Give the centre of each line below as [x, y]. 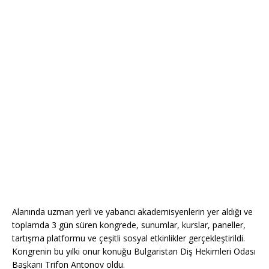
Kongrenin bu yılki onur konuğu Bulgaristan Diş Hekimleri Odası [134, 252]
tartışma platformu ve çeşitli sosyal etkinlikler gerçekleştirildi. [128, 238]
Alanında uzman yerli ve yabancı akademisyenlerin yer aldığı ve [132, 212]
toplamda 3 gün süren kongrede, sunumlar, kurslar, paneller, [129, 225]
